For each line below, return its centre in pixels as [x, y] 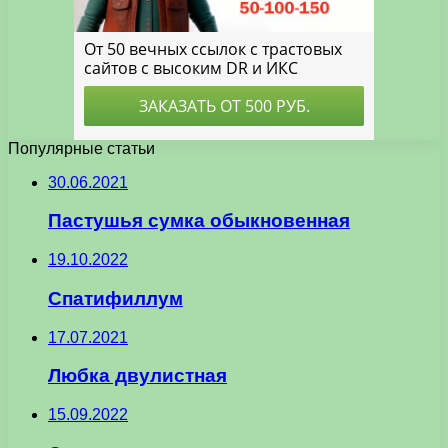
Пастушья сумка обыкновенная [199, 221]
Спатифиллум [115, 298]
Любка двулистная [137, 376]
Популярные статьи [81, 148]
